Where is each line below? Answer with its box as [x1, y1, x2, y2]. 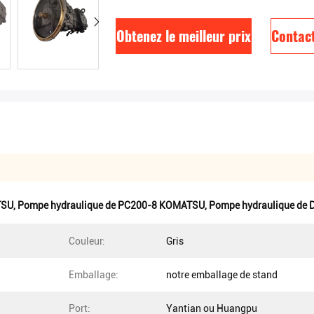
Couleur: [69, 235, 105, 247]
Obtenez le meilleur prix [116, 25, 251, 46]
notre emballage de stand [166, 269, 278, 280]
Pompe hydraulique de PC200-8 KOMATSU [18, 200, 205, 211]
